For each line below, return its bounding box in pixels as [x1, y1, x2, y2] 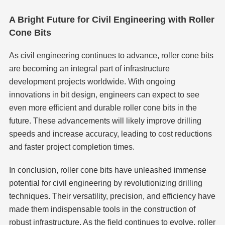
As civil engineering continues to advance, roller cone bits [9, 51, 213, 60]
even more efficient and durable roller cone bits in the [9, 103, 197, 113]
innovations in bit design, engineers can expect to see [9, 90, 199, 99]
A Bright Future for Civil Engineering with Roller [9, 15, 214, 25]
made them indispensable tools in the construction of [9, 205, 195, 214]
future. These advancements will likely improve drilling [9, 117, 201, 126]
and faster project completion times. [9, 143, 135, 152]
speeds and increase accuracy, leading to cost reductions [9, 130, 212, 139]
